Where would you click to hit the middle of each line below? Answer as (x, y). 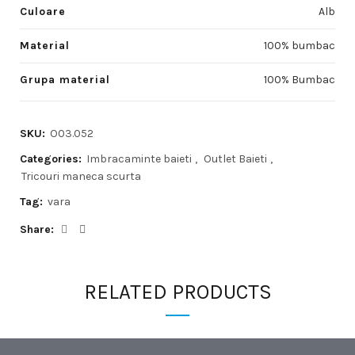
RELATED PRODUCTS (177, 292)
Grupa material (65, 80)
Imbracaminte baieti (139, 159)
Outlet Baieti (235, 159)
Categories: (52, 159)
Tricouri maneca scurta (81, 176)
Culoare (43, 11)
